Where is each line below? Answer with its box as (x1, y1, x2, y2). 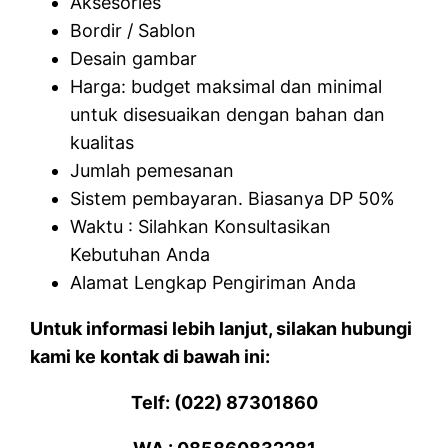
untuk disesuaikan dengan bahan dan (70, 104, 386, 126)
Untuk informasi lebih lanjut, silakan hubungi (30, 318, 413, 340)
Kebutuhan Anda (70, 244, 211, 266)
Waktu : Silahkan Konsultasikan (70, 216, 332, 238)
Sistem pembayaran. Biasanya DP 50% (70, 188, 396, 210)
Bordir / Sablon (70, 20, 197, 42)
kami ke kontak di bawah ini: (30, 346, 271, 368)
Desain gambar (70, 48, 198, 70)
